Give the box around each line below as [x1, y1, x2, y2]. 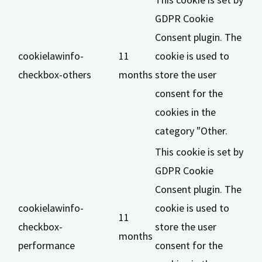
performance [18, 238, 75, 252]
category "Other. [155, 123, 227, 137]
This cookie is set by [155, 144, 243, 158]
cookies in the [155, 105, 216, 119]
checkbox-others [18, 67, 91, 81]
